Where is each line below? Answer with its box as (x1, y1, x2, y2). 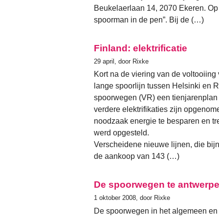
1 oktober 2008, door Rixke (94, 194, 170, 202)
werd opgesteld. (94, 129, 149, 137)
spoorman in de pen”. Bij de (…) (94, 16, 204, 24)
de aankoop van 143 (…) (94, 152, 179, 161)
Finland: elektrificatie (94, 43, 187, 54)
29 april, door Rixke (94, 58, 149, 66)
